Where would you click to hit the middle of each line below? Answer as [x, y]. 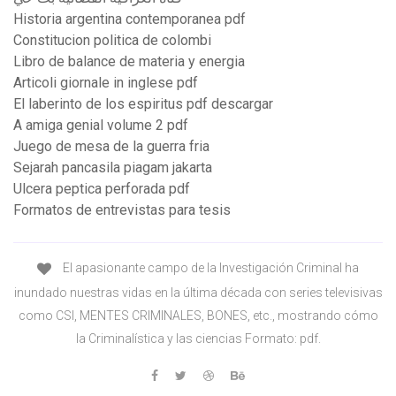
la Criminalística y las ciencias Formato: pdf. [198, 338]
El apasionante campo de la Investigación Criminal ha [209, 268]
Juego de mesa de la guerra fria [111, 147]
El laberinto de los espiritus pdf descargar [143, 104]
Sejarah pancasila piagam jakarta [113, 168]
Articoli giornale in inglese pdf [106, 83]
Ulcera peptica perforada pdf [102, 189]
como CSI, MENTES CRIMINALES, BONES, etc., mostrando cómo [198, 315]
